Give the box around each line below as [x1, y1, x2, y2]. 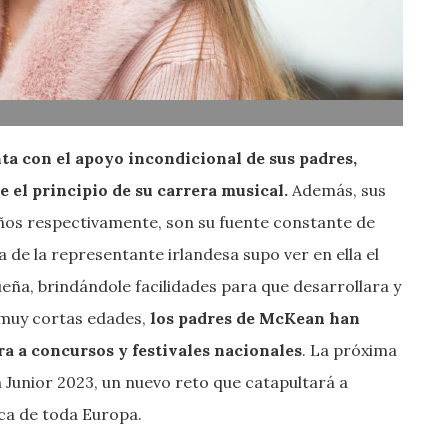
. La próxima [302, 339, 397, 360]
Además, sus [288, 179, 386, 200]
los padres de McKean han [146, 307, 360, 328]
